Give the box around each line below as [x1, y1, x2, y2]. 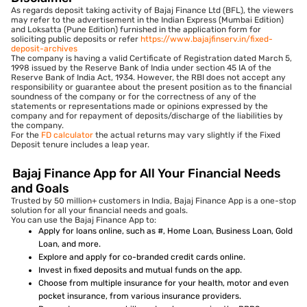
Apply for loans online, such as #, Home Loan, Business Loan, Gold [38, 226, 293, 236]
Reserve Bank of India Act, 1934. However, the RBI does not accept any [11, 73, 286, 83]
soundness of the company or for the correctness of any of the [11, 92, 256, 102]
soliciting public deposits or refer [11, 34, 140, 45]
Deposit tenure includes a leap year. [11, 140, 149, 150]
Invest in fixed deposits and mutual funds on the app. [38, 265, 242, 275]
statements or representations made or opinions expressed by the [11, 101, 268, 112]
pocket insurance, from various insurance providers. [38, 291, 241, 302]
